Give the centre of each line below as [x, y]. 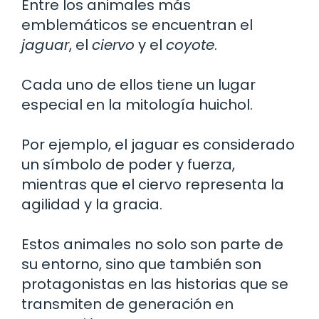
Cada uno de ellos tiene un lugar [138, 84]
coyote [190, 45]
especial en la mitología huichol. [137, 104]
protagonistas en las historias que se [155, 284]
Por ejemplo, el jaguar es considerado [158, 144]
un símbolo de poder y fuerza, [128, 164]
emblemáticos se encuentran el [137, 25]
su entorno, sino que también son [141, 264]
